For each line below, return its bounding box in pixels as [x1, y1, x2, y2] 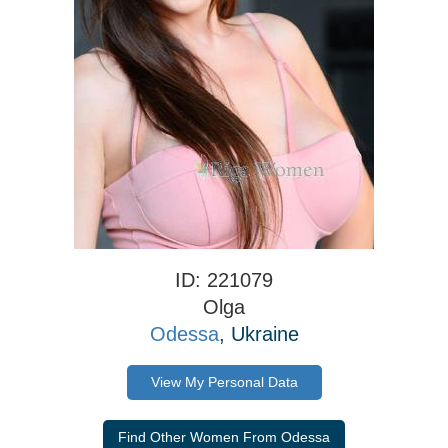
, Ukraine [218, 323, 299, 346]
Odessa [149, 323, 219, 346]
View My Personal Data [150, 374, 298, 391]
